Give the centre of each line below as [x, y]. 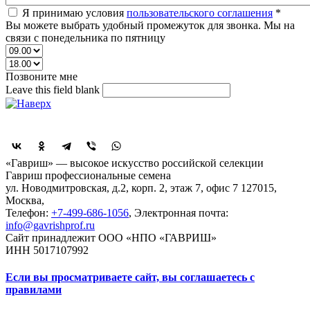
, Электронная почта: [179, 212]
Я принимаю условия [74, 12]
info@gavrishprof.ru [50, 225]
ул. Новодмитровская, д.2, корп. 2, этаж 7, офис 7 [122, 188]
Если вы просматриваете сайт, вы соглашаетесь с [130, 277]
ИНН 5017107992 [47, 250]
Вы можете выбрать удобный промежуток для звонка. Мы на [150, 25]
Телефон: [28, 212]
